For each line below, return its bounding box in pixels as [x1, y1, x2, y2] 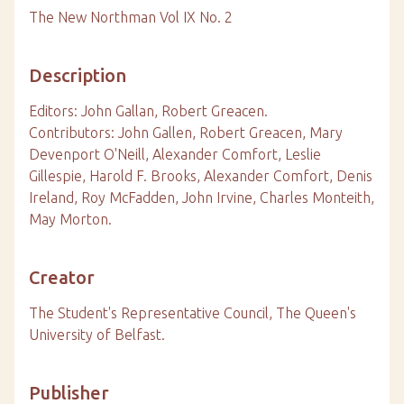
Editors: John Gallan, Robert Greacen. [29, 103, 268, 119]
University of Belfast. [29, 326, 165, 343]
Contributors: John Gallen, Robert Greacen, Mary [29, 124, 343, 141]
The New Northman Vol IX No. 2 [29, 9, 233, 25]
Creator [29, 267, 95, 288]
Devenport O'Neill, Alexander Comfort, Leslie [29, 146, 321, 162]
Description [29, 65, 126, 86]
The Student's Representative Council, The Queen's [29, 305, 356, 321]
